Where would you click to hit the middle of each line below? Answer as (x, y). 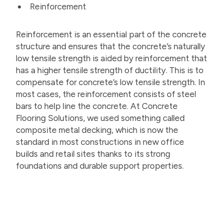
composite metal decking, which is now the (97, 130)
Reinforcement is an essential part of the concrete (111, 34)
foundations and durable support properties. (100, 166)
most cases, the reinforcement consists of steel (106, 94)
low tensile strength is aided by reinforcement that (111, 58)
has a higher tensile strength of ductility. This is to (110, 70)
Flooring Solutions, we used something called (100, 118)
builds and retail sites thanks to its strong (93, 154)
